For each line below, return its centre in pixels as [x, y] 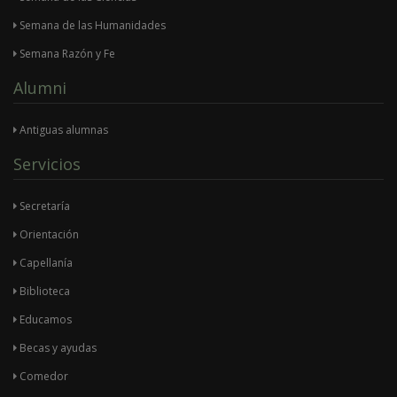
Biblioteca [43, 292]
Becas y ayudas [57, 348]
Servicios [47, 164]
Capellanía [45, 263]
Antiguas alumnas [62, 130]
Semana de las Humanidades [91, 26]
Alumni [40, 88]
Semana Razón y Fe [66, 54]
